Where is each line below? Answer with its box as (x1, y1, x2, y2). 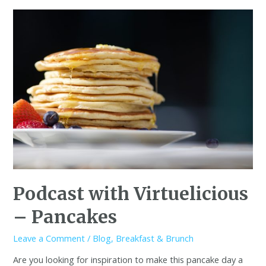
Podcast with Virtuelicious (13, 182, 249, 205)
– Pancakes (13, 205, 118, 228)
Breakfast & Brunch (116, 232, 194, 244)
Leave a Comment (13, 232, 85, 244)
